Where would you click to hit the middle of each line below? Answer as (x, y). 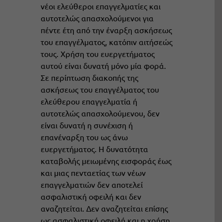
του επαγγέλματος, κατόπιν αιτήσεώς (106, 42)
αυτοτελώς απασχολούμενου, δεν (100, 113)
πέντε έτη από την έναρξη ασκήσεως (106, 30)
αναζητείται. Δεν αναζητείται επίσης (104, 208)
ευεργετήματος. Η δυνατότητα (94, 149)
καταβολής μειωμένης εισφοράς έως (106, 161)
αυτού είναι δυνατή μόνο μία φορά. (103, 65)
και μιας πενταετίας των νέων (93, 172)
